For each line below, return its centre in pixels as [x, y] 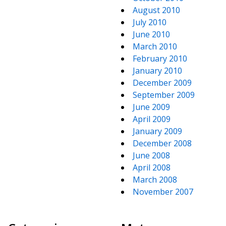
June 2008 [151, 155]
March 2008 [155, 180]
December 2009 [162, 83]
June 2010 [151, 34]
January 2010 [157, 71]
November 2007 [163, 192]
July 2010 [150, 22]
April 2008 [152, 167]
